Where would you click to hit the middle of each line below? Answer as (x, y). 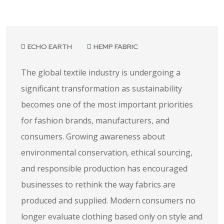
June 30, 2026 (40, 41)
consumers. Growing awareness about (93, 136)
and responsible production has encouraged (104, 168)
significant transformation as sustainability (101, 88)
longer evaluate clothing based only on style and (112, 216)
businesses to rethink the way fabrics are (98, 184)
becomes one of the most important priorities (107, 104)
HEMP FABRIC (116, 46)
